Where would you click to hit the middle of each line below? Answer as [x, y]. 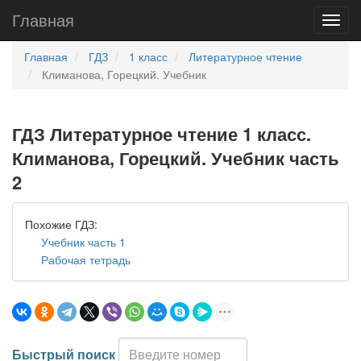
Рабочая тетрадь [86, 259]
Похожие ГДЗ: [61, 224]
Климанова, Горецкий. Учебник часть [176, 158]
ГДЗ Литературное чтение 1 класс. [162, 134]
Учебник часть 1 [83, 242]
